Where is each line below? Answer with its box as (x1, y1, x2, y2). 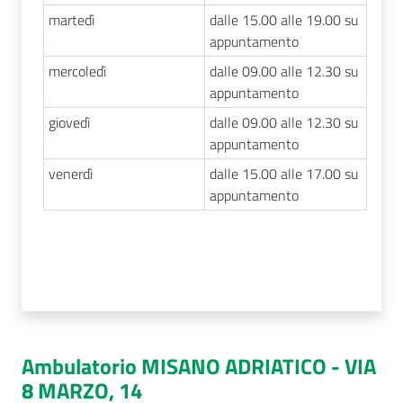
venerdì (48, 163, 93, 184)
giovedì (48, 112, 90, 133)
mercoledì (48, 60, 106, 82)
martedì (48, 9, 94, 31)
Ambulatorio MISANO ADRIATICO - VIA (22, 350, 376, 382)
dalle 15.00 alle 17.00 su (209, 163, 358, 184)
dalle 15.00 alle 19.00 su (209, 9, 358, 31)
